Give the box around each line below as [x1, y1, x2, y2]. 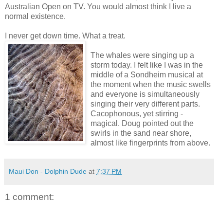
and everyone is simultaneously [91, 90, 200, 98]
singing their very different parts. [91, 99, 200, 108]
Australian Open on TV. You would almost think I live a [5, 2, 191, 11]
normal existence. [5, 12, 66, 20]
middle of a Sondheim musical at [91, 70, 203, 79]
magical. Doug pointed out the [91, 119, 194, 127]
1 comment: [5, 191, 54, 202]
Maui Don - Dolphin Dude [9, 167, 87, 175]
